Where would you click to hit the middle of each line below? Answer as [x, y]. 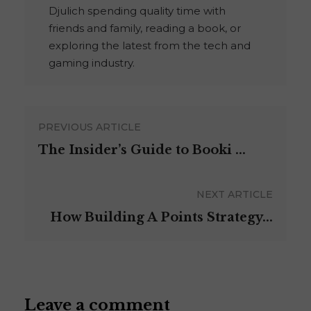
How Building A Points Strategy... [161, 218]
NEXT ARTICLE [235, 195]
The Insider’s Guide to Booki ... [142, 150]
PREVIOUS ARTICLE [90, 127]
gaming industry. [92, 63]
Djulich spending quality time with [137, 11]
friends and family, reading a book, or [145, 28]
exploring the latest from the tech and [150, 46]
